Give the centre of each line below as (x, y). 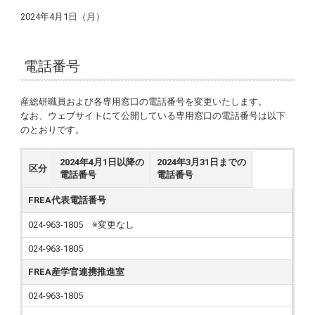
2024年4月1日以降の (102, 162)
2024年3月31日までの (202, 162)
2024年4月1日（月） (63, 17)
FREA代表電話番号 (67, 200)
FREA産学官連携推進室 (77, 272)
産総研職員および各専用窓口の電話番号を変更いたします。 (144, 102)
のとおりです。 (53, 130)
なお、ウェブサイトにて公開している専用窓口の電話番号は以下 (153, 116)
